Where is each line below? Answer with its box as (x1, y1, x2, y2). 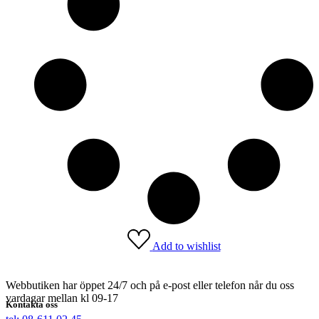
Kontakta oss (6, 298, 58, 310)
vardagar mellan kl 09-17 (6, 291, 118, 304)
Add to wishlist (152, 239, 221, 252)
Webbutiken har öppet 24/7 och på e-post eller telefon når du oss (6, 278, 294, 291)
